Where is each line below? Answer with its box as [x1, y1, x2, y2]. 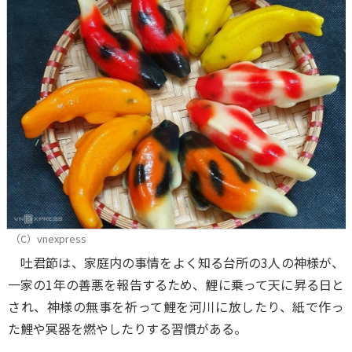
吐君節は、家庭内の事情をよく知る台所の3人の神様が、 [8, 253, 344, 272]
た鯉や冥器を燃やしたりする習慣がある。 [8, 319, 247, 338]
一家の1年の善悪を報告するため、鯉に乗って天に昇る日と [8, 275, 344, 294]
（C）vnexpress [10, 231, 86, 247]
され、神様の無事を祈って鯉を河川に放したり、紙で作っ [8, 297, 344, 316]
